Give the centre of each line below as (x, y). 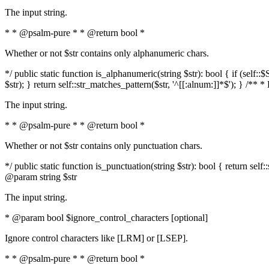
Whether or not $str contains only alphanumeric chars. (107, 53)
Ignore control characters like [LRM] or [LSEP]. (96, 238)
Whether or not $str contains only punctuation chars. (104, 146)
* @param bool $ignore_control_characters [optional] (106, 218)
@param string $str (41, 177)
